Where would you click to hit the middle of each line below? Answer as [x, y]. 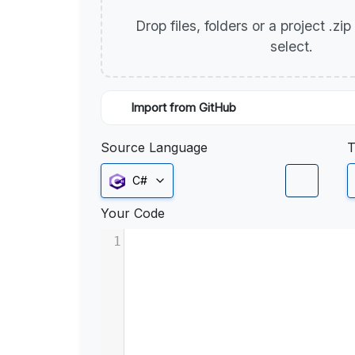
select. [293, 46]
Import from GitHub [183, 108]
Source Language [154, 147]
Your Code [133, 214]
